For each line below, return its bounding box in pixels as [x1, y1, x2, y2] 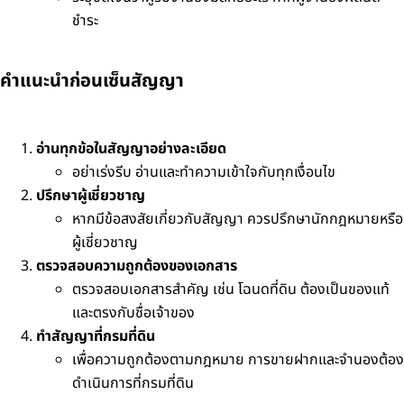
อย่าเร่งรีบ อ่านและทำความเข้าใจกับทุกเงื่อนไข [72, 161, 335, 183]
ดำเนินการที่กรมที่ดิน [72, 372, 194, 394]
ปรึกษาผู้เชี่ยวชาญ [36, 185, 145, 207]
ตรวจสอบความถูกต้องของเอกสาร [36, 255, 237, 277]
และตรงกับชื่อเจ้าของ [72, 302, 195, 324]
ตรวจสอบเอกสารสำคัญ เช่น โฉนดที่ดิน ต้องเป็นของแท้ [72, 279, 390, 300]
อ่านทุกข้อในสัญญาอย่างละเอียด [36, 138, 226, 160]
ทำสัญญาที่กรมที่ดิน [36, 326, 155, 347]
